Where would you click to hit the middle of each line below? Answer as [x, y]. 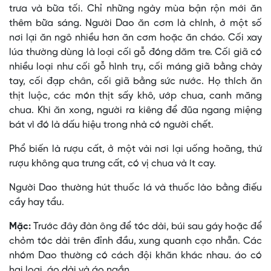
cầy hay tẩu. [37, 203]
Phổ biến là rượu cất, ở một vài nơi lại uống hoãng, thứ [135, 149]
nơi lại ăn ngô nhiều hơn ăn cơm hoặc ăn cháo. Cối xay [135, 38]
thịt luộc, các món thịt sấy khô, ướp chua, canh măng [135, 96]
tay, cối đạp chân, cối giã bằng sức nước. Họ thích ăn [135, 82]
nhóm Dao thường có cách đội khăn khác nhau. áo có [135, 256]
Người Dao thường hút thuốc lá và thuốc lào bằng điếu [135, 188]
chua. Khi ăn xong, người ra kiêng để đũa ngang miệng [135, 111]
